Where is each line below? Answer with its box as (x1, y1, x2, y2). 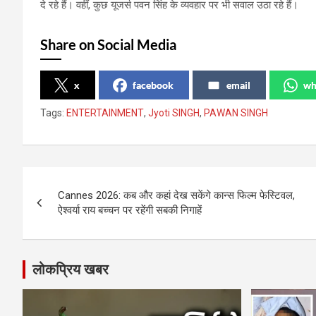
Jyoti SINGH (148, 107, 200, 119)
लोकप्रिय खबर (32, 260, 109, 278)
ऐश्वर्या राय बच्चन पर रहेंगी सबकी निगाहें (58, 203, 202, 217)
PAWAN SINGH (204, 107, 268, 119)
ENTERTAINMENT (66, 107, 144, 119)
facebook (133, 78, 174, 91)
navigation (22, 195, 127, 223)
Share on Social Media (40, 35, 176, 53)
